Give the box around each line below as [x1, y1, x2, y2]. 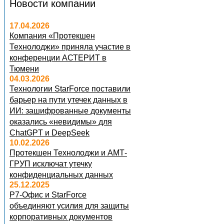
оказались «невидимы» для [9, 117, 112, 126]
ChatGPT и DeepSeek [9, 128, 89, 137]
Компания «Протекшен [9, 31, 95, 40]
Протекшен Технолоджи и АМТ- [9, 148, 127, 157]
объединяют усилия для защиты [9, 201, 129, 210]
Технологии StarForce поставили [9, 84, 130, 93]
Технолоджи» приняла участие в [9, 42, 130, 51]
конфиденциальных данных [9, 170, 113, 179]
